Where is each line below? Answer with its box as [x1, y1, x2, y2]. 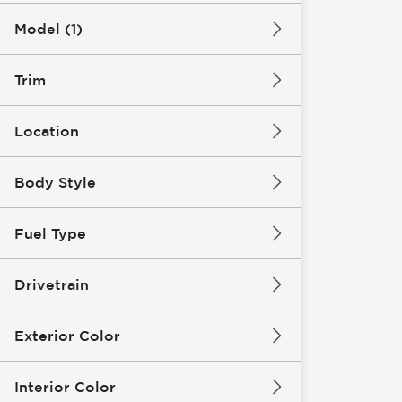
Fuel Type [14, 225, 86, 241]
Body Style [14, 174, 96, 190]
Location [14, 123, 79, 139]
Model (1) [14, 21, 83, 37]
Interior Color [14, 379, 116, 395]
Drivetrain [14, 276, 89, 293]
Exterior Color [14, 328, 120, 344]
